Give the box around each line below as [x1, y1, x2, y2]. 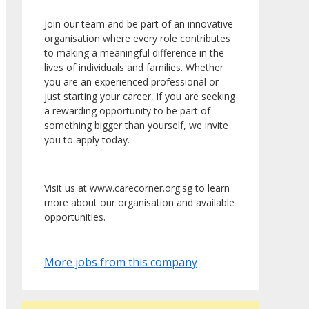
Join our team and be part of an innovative [44, 17, 233, 31]
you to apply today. [44, 133, 130, 147]
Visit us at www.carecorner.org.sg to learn [44, 181, 230, 195]
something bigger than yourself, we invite [44, 119, 228, 132]
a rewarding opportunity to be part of [44, 104, 210, 118]
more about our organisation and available [44, 196, 235, 210]
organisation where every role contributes [44, 32, 230, 46]
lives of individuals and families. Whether [44, 61, 223, 74]
